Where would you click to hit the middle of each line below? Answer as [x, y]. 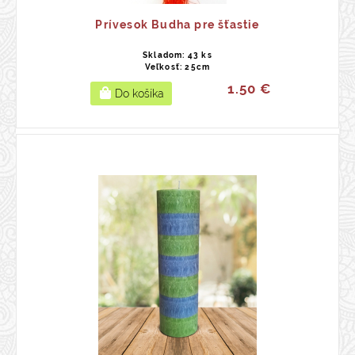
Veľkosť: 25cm [177, 67]
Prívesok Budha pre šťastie [177, 25]
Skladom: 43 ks [177, 55]
